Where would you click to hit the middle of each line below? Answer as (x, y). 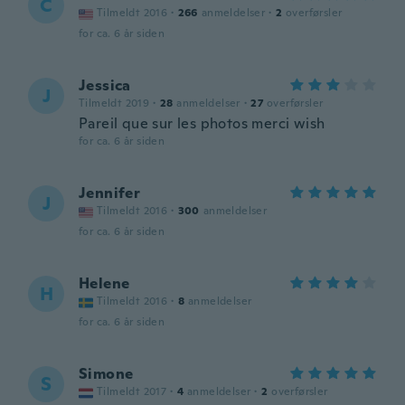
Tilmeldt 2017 (132, 391)
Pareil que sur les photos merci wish (202, 123)
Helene (104, 283)
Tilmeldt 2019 (114, 103)
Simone (106, 374)
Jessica (105, 85)
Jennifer (110, 193)
